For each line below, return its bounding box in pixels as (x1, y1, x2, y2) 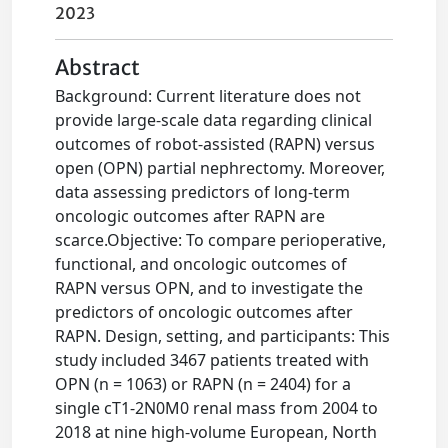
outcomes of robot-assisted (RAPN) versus (55, 133, 376, 155)
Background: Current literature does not (55, 85, 362, 107)
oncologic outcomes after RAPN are (55, 205, 326, 227)
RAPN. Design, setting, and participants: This (55, 325, 391, 347)
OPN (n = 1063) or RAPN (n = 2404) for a (55, 373, 352, 395)
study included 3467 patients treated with (55, 349, 370, 371)
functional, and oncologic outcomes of (55, 253, 348, 275)
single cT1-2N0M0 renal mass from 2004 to (55, 397, 379, 419)
